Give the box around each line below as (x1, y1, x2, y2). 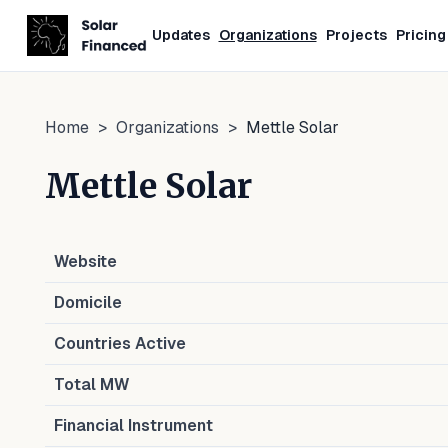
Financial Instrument (54, 416, 213, 435)
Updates (151, 27, 210, 43)
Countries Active (54, 334, 186, 353)
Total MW (54, 375, 129, 394)
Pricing (395, 27, 446, 43)
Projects (325, 27, 387, 43)
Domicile (54, 293, 122, 312)
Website (54, 252, 117, 271)
